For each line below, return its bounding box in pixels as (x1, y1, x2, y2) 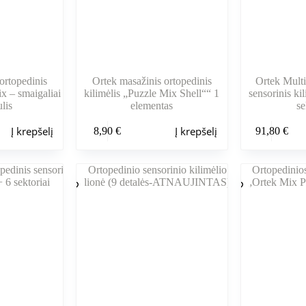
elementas (130, 100, 173, 112)
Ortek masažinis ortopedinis (92, 75, 212, 87)
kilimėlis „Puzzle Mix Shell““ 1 (84, 87, 220, 100)
